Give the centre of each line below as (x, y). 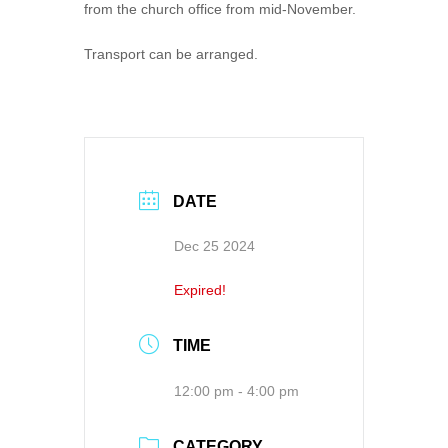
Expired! (200, 289)
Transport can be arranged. (171, 53)
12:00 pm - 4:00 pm (236, 391)
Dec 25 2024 (214, 245)
